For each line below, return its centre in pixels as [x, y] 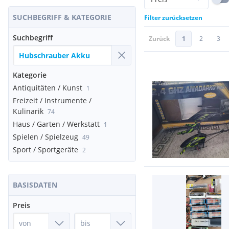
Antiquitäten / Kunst [48, 88]
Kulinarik [28, 111]
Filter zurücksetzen [173, 18]
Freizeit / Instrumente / [52, 100]
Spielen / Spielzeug [45, 137]
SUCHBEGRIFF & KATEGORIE [62, 17]
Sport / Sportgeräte [45, 150]
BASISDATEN [35, 185]
